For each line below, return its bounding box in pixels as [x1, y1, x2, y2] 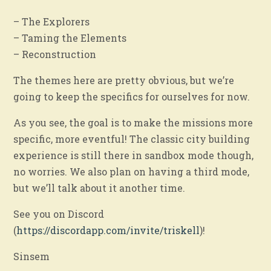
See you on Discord [13, 207, 105, 221]
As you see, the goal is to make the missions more [13, 116, 253, 129]
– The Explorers [13, 15, 90, 28]
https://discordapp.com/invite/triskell [16, 224, 200, 237]
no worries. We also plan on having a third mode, [13, 165, 250, 178]
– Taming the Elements [13, 31, 127, 45]
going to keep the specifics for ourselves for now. [13, 90, 250, 103]
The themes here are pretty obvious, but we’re [13, 74, 235, 87]
